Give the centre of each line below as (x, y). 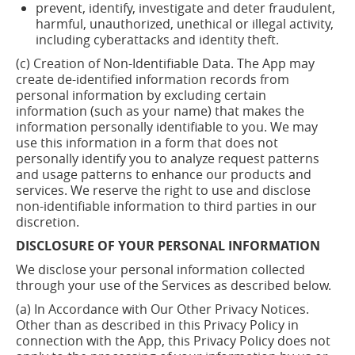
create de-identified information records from (153, 79)
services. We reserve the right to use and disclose (163, 190)
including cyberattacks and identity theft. (157, 40)
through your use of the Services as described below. (174, 285)
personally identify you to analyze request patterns (168, 158)
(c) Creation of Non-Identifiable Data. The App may (165, 63)
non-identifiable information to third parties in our (166, 206)
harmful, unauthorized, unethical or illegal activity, (185, 24)
